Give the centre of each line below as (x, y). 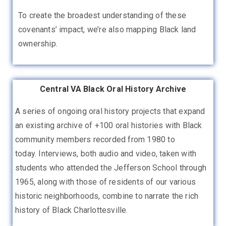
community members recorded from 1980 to (95, 139)
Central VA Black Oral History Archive (113, 89)
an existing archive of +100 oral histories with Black (109, 125)
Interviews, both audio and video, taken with (118, 153)
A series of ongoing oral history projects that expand (110, 111)
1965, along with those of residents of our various (106, 182)
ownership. (38, 43)
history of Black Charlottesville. (72, 210)
